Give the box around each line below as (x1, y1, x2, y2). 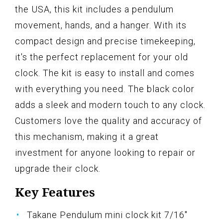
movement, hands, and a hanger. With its (15, 20, 187, 31)
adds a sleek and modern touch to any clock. (15, 100, 206, 111)
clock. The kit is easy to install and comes (15, 68, 195, 79)
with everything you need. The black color (15, 84, 195, 95)
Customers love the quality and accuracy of (15, 115, 202, 126)
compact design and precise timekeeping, (15, 36, 196, 47)
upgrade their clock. (15, 163, 101, 174)
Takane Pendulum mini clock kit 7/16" (27, 210, 188, 221)
